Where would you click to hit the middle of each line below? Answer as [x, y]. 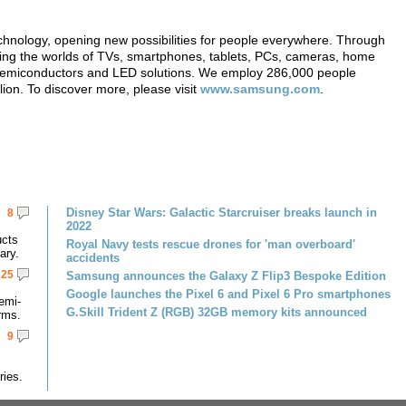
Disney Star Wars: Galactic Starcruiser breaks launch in [222, 213]
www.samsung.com [260, 89]
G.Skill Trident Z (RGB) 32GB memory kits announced [217, 312]
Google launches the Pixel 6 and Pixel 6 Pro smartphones [228, 294]
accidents [93, 258]
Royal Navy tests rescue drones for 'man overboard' [211, 244]
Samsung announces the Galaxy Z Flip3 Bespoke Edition [226, 276]
